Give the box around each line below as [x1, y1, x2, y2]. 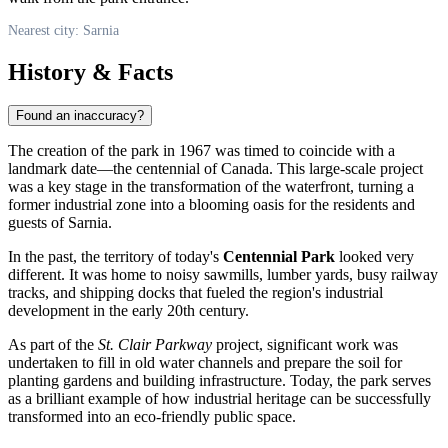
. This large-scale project [269, 160, 423, 178]
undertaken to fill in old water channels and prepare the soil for [8, 354, 402, 372]
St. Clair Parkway [98, 336, 212, 354]
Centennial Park [223, 248, 335, 266]
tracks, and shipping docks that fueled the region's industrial [8, 284, 383, 302]
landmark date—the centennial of [8, 160, 221, 178]
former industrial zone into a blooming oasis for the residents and [8, 196, 415, 214]
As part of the [8, 336, 98, 354]
